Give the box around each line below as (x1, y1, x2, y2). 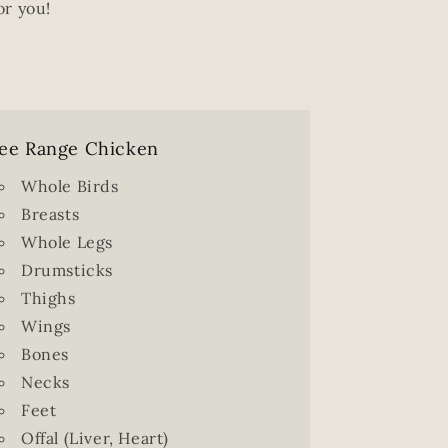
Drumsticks (20, 260, 113, 280)
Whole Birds (20, 176, 119, 196)
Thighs (20, 288, 76, 308)
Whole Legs (20, 232, 113, 252)
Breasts (20, 204, 80, 224)
